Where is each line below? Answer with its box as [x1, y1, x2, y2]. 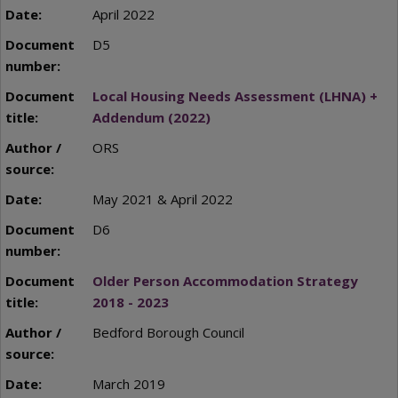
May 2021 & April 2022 [92, 190, 233, 209]
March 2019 [92, 375, 165, 394]
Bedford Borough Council [92, 323, 244, 342]
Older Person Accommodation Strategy [92, 272, 358, 291]
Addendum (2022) [92, 108, 211, 127]
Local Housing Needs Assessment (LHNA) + [92, 87, 378, 106]
